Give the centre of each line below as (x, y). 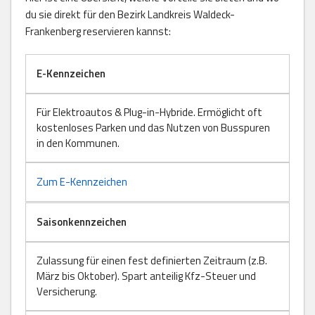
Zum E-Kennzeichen (82, 181)
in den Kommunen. (78, 143)
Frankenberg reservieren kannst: (98, 31)
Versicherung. (67, 291)
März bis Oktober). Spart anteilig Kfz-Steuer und (146, 276)
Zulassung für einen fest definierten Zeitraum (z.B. (152, 260)
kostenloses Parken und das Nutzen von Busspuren (153, 127)
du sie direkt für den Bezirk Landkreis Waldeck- (130, 14)
